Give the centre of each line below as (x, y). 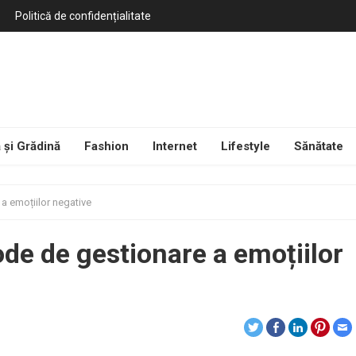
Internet (175, 146)
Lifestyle (246, 146)
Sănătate (319, 146)
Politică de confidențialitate (83, 16)
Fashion (106, 146)
